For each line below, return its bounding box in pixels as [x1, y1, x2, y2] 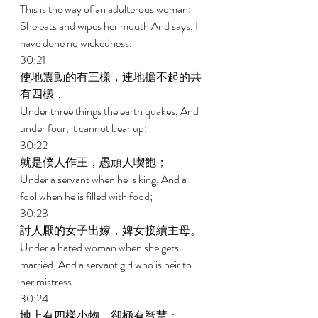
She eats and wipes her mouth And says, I [20, 18, 200, 34]
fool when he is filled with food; [20, 188, 155, 204]
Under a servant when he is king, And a [20, 171, 189, 187]
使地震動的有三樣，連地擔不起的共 [20, 69, 202, 85]
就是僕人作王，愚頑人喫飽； [20, 154, 170, 170]
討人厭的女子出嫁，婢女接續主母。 [20, 222, 204, 238]
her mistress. [20, 273, 77, 290]
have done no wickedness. [20, 35, 134, 51]
